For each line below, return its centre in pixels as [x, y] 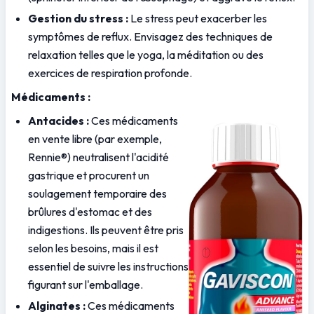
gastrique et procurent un [89, 176]
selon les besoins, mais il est [93, 248]
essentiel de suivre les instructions [108, 267]
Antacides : [59, 121]
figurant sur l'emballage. [86, 285]
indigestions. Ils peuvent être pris [106, 230]
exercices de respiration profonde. [110, 73]
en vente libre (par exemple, [95, 139]
